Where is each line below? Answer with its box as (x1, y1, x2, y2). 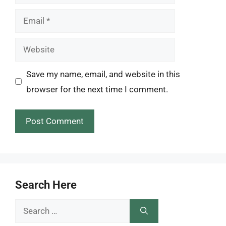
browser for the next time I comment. (26, 84, 168, 94)
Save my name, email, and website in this (26, 69, 180, 79)
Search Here (15, 179, 77, 191)
